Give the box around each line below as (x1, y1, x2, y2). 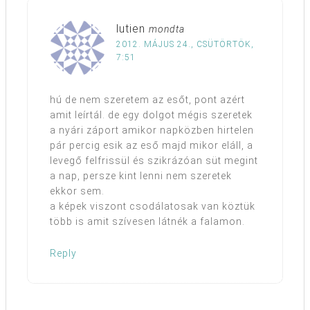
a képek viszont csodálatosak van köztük (50, 201, 255, 212)
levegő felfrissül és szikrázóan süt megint (50, 155, 258, 167)
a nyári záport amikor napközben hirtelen (50, 125, 254, 136)
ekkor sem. (50, 185, 104, 197)
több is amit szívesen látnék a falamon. (50, 216, 245, 228)
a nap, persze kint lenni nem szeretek (50, 170, 232, 182)
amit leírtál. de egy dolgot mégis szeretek (50, 109, 253, 121)
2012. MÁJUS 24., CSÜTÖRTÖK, (116, 39, 254, 50)
